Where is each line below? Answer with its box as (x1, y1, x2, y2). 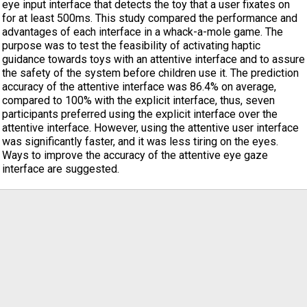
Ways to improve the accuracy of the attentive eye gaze (2, 149, 268, 162)
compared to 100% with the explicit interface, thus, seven (2, 94, 275, 107)
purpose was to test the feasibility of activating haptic (2, 39, 260, 52)
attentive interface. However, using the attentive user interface (2, 121, 299, 134)
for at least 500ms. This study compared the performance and (2, 12, 297, 25)
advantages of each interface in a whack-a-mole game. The (2, 25, 283, 38)
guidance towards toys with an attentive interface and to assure (2, 53, 305, 66)
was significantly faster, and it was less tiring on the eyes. (2, 135, 278, 148)
